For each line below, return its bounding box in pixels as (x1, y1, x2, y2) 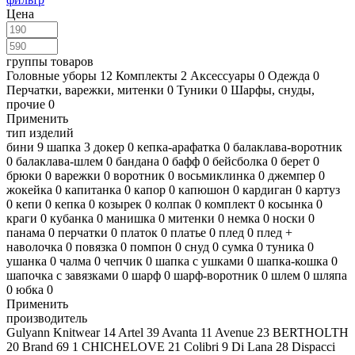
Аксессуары (190, 68, 255, 82)
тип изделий (6, 125, 74, 139)
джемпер (268, 168, 315, 182)
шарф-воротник (174, 268, 258, 282)
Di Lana (231, 339, 273, 353)
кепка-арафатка (137, 139, 220, 154)
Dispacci (292, 339, 335, 353)
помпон (130, 239, 172, 254)
